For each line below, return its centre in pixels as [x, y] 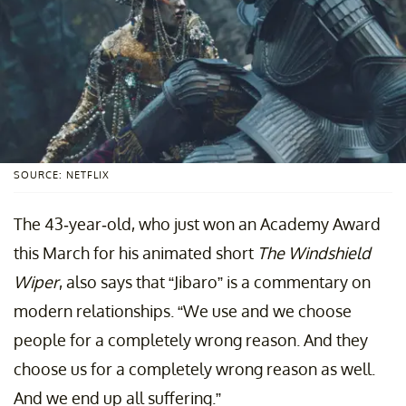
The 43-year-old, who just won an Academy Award [197, 224]
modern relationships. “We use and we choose [183, 311]
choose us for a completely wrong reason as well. [194, 369]
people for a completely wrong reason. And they [191, 340]
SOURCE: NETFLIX [62, 175]
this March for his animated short [135, 253]
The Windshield [314, 253]
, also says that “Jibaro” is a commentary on [215, 282]
